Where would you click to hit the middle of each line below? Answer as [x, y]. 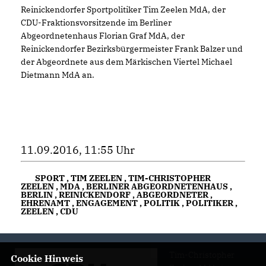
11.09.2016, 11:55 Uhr [78, 150]
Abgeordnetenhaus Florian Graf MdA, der [103, 35]
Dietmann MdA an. [58, 75]
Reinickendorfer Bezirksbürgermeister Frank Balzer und [132, 48]
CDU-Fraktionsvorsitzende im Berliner [96, 22]
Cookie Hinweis [47, 258]
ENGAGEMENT [107, 203]
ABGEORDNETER [172, 194]
